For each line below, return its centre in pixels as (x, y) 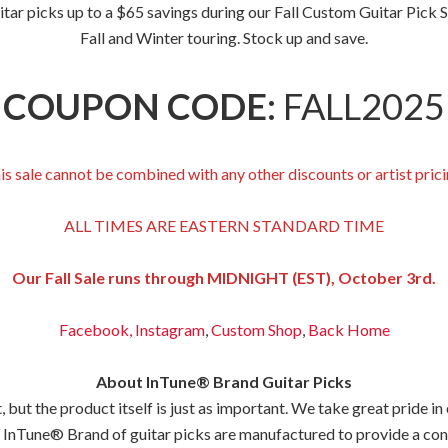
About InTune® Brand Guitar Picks (224, 381)
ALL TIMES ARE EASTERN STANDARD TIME (224, 225)
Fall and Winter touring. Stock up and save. (224, 37)
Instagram (168, 329)
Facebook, (95, 329)
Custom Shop (256, 329)
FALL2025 (360, 106)
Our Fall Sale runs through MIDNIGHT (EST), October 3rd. (224, 277)
